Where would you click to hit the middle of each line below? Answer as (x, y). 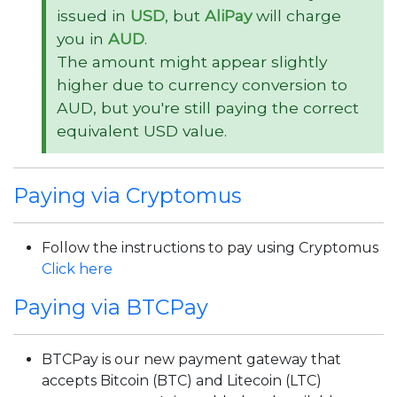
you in (82, 39)
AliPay (228, 16)
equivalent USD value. (142, 131)
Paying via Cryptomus (127, 195)
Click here (77, 269)
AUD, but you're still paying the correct (208, 108)
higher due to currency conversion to (202, 85)
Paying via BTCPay (111, 307)
